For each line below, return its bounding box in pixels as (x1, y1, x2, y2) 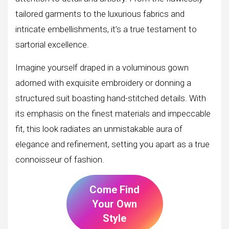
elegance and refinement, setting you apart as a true (15, 139, 210, 149)
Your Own (92, 197, 137, 210)
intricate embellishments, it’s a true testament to (15, 24, 197, 34)
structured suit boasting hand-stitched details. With (15, 93, 206, 103)
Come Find (89, 183, 140, 196)
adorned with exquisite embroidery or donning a (15, 77, 191, 88)
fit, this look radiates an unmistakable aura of (15, 123, 182, 134)
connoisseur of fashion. (15, 154, 104, 165)
